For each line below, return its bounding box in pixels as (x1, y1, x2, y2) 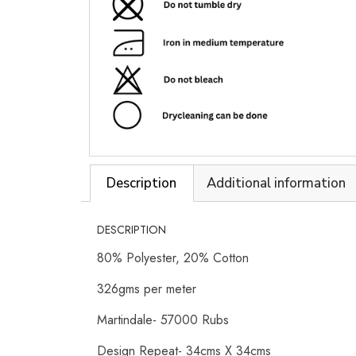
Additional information (207, 173, 346, 192)
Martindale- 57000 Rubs (97, 311, 229, 330)
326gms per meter (97, 280, 196, 299)
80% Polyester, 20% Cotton (97, 249, 249, 268)
